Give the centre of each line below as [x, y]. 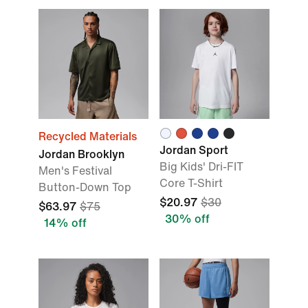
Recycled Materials [88, 136]
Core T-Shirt [191, 183]
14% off [65, 223]
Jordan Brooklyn [81, 154]
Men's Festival [75, 171]
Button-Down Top [85, 187]
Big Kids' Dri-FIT [201, 167]
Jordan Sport [194, 150]
